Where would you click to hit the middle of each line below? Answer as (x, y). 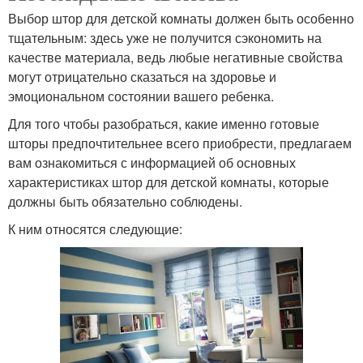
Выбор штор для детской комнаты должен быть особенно (181, 18)
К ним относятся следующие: (95, 228)
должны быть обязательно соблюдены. (125, 201)
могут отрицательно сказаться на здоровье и (142, 76)
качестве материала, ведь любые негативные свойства (175, 57)
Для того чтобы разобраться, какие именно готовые (164, 123)
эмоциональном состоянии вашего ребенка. (141, 96)
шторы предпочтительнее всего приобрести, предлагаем (180, 143)
